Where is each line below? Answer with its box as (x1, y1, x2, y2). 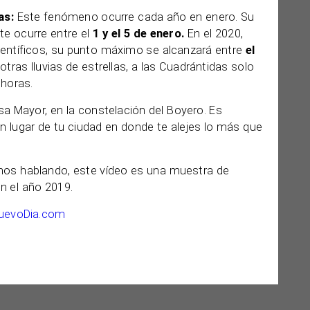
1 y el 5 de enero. (89, 27, 185, 40)
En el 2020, (184, 27, 243, 40)
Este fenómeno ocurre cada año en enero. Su (17, 10, 255, 24)
